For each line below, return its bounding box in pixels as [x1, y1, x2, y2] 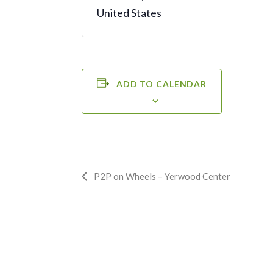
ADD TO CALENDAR [116, 78, 207, 89]
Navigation [81, 185, 158, 205]
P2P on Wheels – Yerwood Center [94, 171, 230, 182]
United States [97, 5, 161, 19]
